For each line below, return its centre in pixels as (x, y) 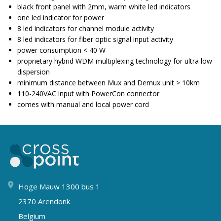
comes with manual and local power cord (83, 105)
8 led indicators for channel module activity (86, 29)
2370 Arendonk (44, 201)
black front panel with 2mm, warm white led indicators (104, 7)
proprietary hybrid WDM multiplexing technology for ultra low (115, 61)
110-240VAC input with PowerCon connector (88, 94)
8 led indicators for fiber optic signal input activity (95, 39)
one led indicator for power (61, 18)
